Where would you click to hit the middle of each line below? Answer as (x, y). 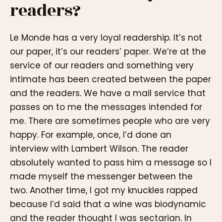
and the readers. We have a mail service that (108, 93)
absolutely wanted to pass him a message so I (111, 162)
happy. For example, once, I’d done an (91, 135)
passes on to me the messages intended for (106, 107)
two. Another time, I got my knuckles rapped (104, 190)
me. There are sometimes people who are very (110, 121)
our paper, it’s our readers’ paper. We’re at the (108, 51)
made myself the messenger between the (101, 176)
